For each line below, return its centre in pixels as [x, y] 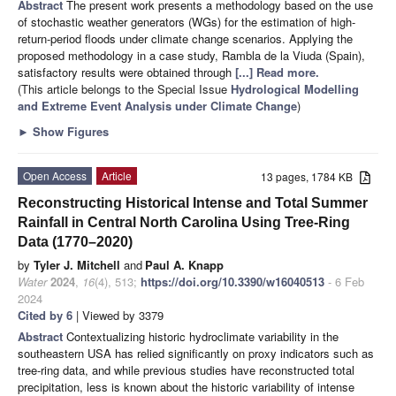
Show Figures [69, 132]
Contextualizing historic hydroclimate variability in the [202, 337]
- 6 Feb [344, 282]
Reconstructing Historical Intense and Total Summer [193, 203]
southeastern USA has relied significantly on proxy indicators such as [196, 354]
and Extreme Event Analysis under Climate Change [157, 106]
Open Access [55, 176]
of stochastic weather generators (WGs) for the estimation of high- [187, 22]
